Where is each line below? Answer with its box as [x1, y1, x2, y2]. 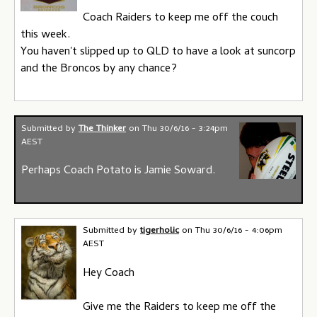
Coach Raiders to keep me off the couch [83, 8, 278, 28]
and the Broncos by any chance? [21, 59, 177, 79]
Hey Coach [83, 264, 134, 283]
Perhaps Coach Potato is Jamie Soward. [21, 162, 215, 180]
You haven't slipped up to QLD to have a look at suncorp [21, 42, 296, 62]
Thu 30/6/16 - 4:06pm [195, 224, 282, 238]
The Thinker [79, 121, 126, 137]
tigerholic [140, 224, 179, 238]
